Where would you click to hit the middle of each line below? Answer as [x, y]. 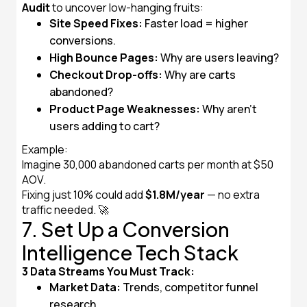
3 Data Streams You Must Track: [108, 271]
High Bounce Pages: [104, 58]
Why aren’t [229, 109]
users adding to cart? [105, 126]
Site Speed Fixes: [96, 23]
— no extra [232, 195]
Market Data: [85, 287]
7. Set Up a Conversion [126, 229]
